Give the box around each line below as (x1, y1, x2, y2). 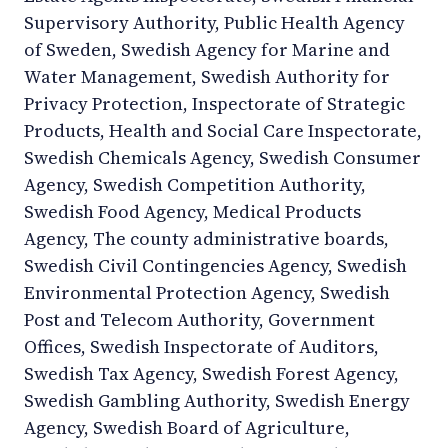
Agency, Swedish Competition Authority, (24, 171, 366, 197)
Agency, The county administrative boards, (24, 225, 389, 251)
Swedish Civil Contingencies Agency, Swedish (24, 252, 407, 278)
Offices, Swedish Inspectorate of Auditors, (24, 333, 379, 359)
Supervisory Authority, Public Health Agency (24, 9, 405, 35)
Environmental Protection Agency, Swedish (24, 279, 390, 305)
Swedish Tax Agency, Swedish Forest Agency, (24, 360, 399, 386)
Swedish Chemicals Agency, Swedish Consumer (24, 144, 421, 170)
